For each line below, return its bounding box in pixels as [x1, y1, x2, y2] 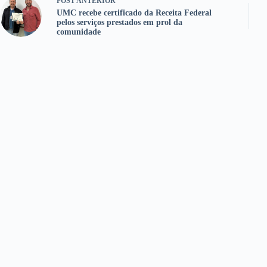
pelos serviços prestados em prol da [57, 18, 182, 27]
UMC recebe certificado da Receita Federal [57, 8, 212, 18]
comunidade [57, 27, 101, 37]
